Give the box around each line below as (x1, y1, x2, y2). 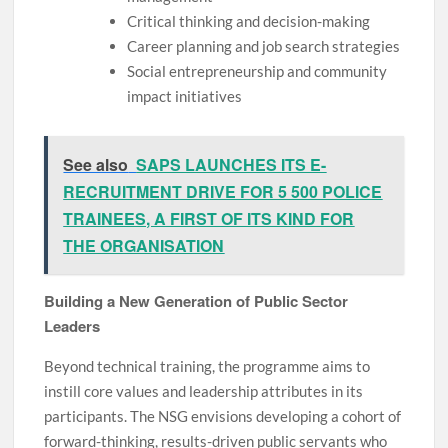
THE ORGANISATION (63, 233, 225, 257)
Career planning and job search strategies (126, 37, 400, 56)
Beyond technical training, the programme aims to (44, 356, 371, 375)
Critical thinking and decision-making (126, 12, 370, 31)
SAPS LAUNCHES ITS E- (136, 152, 327, 176)
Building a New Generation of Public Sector (44, 289, 349, 312)
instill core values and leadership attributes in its (44, 381, 364, 400)
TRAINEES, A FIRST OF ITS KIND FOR (63, 206, 355, 230)
